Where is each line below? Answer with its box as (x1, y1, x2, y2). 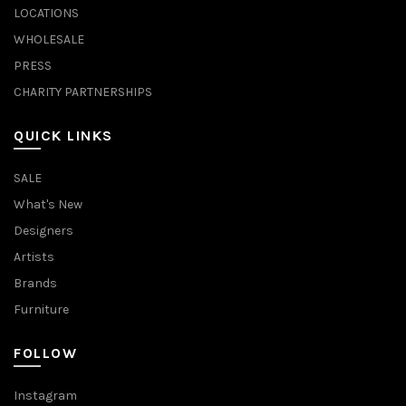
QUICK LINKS (14, 127, 113, 144)
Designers (14, 223, 73, 238)
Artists (14, 249, 54, 265)
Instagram (14, 388, 77, 403)
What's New (14, 197, 82, 212)
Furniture (14, 302, 69, 317)
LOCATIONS (14, 5, 79, 21)
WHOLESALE (14, 32, 84, 47)
